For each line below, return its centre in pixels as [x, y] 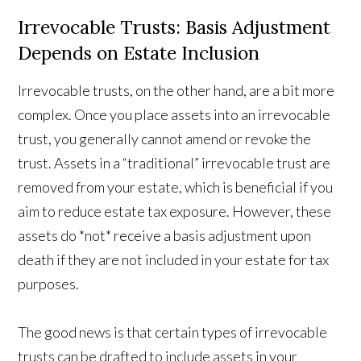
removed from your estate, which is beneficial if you [176, 187]
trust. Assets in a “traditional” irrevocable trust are [174, 163]
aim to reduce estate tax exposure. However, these [175, 212]
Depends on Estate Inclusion [139, 53]
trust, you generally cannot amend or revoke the [165, 139]
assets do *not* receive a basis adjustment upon [165, 236]
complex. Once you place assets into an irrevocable [174, 115]
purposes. [49, 284]
